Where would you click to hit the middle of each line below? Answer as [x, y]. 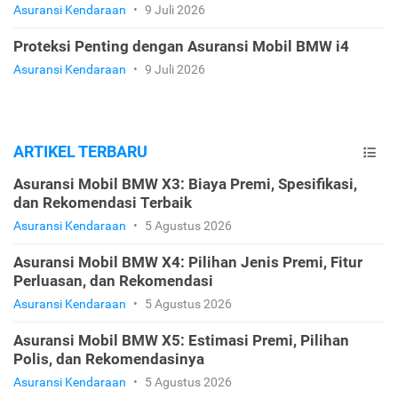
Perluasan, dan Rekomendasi [113, 280]
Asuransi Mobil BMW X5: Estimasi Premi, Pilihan [181, 340]
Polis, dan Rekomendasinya [109, 358]
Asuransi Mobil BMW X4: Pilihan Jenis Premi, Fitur [188, 262]
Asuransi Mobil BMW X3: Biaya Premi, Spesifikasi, [185, 183]
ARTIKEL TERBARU [80, 151]
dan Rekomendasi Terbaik [103, 202]
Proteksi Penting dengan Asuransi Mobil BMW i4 [181, 46]
